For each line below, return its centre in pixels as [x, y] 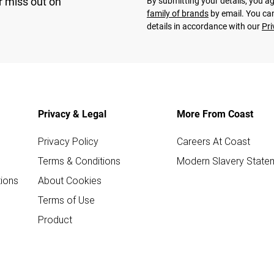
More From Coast [215, 114]
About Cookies [70, 180]
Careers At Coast [213, 141]
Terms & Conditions [79, 161]
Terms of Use [66, 200]
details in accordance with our [204, 26]
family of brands [178, 13]
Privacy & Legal [72, 114]
